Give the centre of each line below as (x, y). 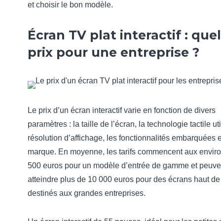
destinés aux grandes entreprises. (87, 193)
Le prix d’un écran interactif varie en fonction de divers (122, 110)
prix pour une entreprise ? (113, 52)
